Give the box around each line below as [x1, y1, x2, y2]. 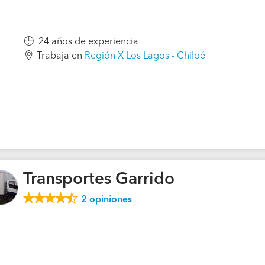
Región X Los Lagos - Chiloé [85, 51, 205, 61]
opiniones [87, 195, 132, 205]
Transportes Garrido [23, 172, 174, 188]
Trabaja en [37, 51, 85, 61]
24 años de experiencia [38, 37, 138, 47]
